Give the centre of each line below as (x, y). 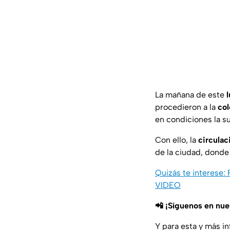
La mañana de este (191, 95)
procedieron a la (186, 107)
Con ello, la (177, 140)
